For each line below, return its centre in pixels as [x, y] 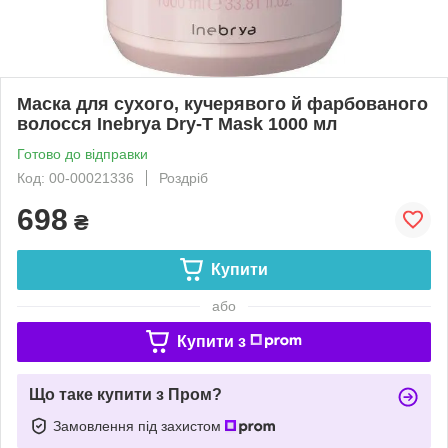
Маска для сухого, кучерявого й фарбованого [222, 103]
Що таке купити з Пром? [125, 394]
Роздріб [183, 177]
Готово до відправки [82, 153]
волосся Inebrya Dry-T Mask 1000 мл [177, 123]
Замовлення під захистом [139, 425]
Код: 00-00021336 [75, 177]
